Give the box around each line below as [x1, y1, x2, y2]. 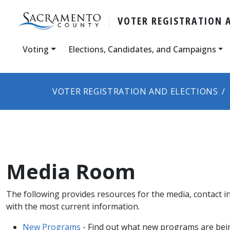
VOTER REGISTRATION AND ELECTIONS [52, 85, 218, 97]
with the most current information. [6, 200, 140, 212]
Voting [23, 43, 49, 55]
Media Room [6, 157, 136, 185]
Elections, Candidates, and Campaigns [68, 43, 216, 55]
